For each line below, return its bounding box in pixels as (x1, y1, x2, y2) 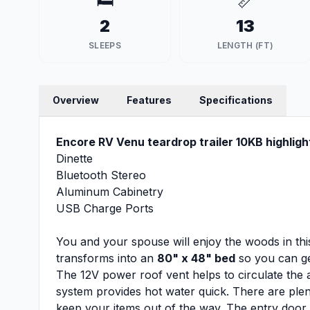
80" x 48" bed (157, 251, 235, 265)
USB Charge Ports (56, 201, 154, 215)
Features (127, 94, 172, 106)
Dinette (56, 152, 93, 165)
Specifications (199, 94, 273, 106)
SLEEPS (89, 40, 121, 51)
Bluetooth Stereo (56, 168, 146, 182)
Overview (53, 94, 99, 106)
